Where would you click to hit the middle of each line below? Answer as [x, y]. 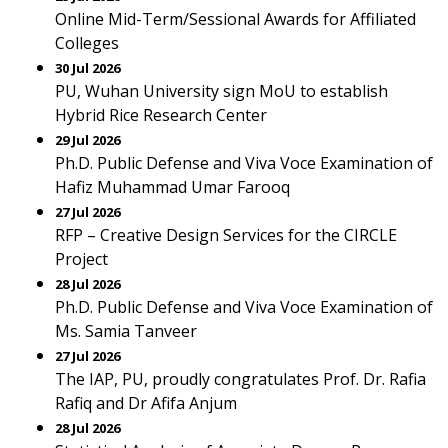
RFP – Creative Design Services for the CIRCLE [226, 235]
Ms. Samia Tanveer [126, 331]
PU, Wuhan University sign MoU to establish [221, 91]
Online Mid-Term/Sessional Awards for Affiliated [235, 19]
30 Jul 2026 [87, 68]
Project [81, 259]
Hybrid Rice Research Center [161, 115]
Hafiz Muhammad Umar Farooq [172, 187]
